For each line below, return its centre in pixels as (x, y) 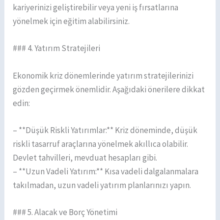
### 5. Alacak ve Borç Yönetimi (65, 212)
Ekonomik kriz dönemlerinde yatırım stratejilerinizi (103, 75)
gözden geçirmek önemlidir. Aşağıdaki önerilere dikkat (109, 89)
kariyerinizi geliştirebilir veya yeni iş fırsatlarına (96, 8)
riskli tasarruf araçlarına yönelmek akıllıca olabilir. (101, 144)
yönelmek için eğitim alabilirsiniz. (71, 21)
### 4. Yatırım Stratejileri (57, 48)
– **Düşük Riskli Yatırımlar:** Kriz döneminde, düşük (105, 130)
